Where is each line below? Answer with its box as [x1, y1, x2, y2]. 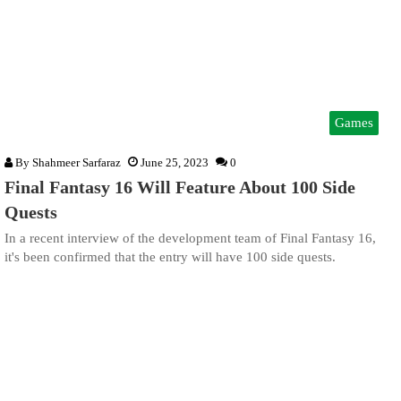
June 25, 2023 [141, 155, 209, 169]
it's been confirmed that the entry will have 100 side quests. [4, 249, 336, 264]
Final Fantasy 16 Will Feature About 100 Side [4, 176, 355, 197]
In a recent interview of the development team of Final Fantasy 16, [4, 230, 376, 245]
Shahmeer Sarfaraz [32, 155, 121, 169]
